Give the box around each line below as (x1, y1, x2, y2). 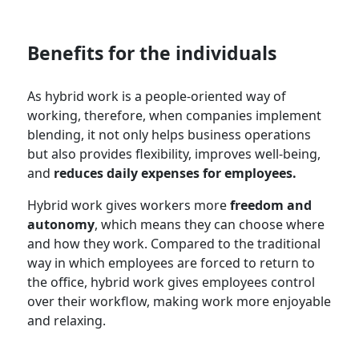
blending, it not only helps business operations (27, 125, 312, 143)
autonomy (27, 215, 95, 233)
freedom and (230, 196, 313, 214)
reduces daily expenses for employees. (50, 163, 297, 182)
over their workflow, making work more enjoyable (27, 292, 332, 310)
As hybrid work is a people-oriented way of (27, 87, 287, 105)
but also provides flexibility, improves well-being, (27, 144, 321, 163)
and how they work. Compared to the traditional (27, 234, 321, 252)
